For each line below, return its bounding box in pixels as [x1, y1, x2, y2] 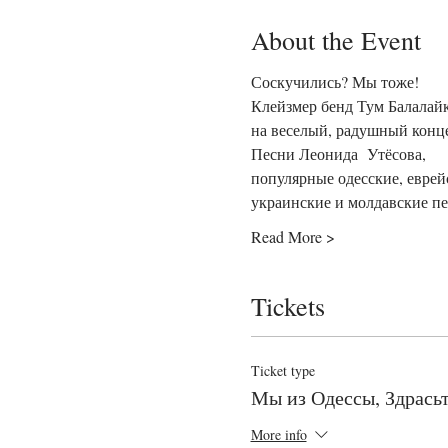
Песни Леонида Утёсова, [250, 143, 431, 165]
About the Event [250, 23, 421, 58]
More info [250, 424, 307, 444]
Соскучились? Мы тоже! [250, 71, 419, 93]
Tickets [250, 289, 325, 324]
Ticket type [250, 361, 315, 381]
